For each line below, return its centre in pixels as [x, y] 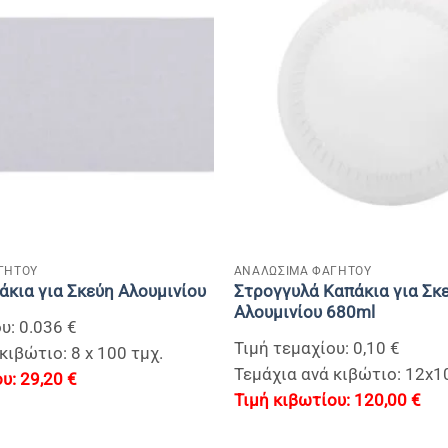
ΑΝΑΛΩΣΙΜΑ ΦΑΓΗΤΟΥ [302, 270]
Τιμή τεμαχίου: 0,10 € [316, 348]
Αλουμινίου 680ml [304, 312]
